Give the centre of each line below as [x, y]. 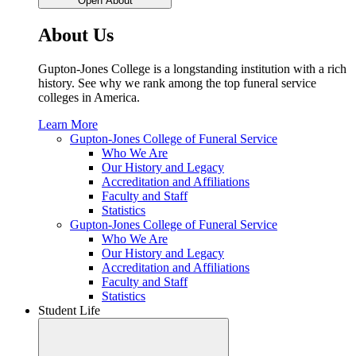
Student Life [69, 310]
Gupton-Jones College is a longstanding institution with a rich [192, 68]
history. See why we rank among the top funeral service [177, 83]
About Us [76, 35]
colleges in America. [89, 97]
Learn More [68, 124]
